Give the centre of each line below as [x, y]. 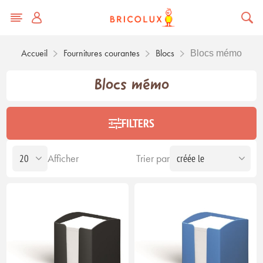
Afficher [63, 158]
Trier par [153, 158]
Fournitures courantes [102, 53]
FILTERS [138, 123]
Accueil [34, 53]
